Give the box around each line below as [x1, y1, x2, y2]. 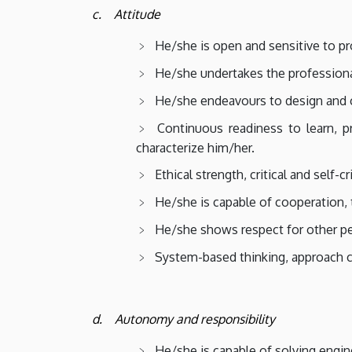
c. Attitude [92, 5, 160, 22]
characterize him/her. [136, 139, 255, 156]
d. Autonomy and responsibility [92, 310, 275, 327]
